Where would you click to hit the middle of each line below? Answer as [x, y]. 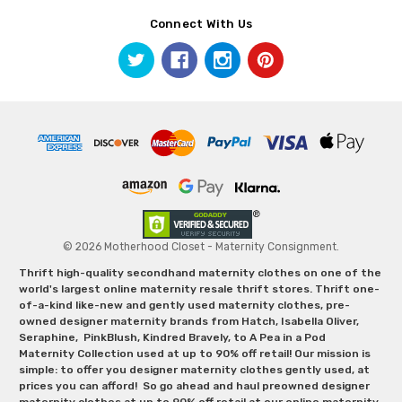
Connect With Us [201, 24]
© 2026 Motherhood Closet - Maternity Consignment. [201, 246]
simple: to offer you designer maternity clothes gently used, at [194, 369]
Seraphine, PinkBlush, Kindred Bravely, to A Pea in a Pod [172, 337]
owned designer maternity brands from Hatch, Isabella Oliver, [188, 321]
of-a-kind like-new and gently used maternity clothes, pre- [184, 305]
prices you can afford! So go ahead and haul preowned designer [194, 385]
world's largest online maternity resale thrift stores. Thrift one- [199, 288]
